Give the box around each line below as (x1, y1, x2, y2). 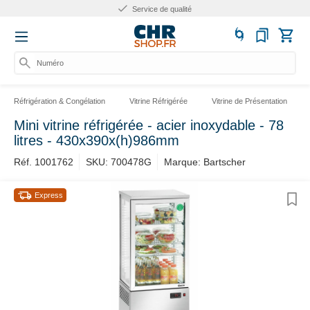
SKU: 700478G (86, 156, 152, 167)
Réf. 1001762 (14, 156, 73, 167)
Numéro (37, 59, 64, 67)
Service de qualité (130, 5, 192, 13)
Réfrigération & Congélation (14, 97, 105, 105)
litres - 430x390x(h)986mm (14, 133, 179, 148)
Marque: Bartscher (164, 156, 246, 167)
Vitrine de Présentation (212, 97, 287, 105)
